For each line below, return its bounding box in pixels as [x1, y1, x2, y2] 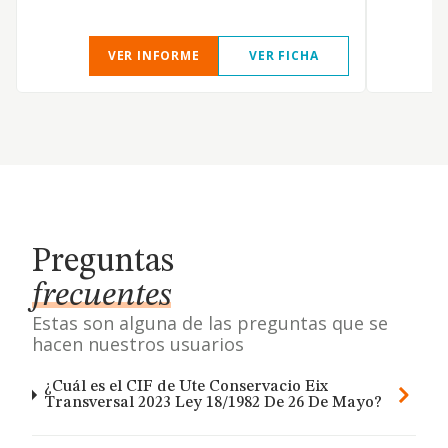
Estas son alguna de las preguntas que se [32, 311, 388, 335]
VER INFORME [107, 47, 200, 64]
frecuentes [32, 279, 171, 313]
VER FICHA [249, 47, 319, 64]
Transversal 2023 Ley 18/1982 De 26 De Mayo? [44, 395, 383, 411]
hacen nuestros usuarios [32, 332, 244, 356]
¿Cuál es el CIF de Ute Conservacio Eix [44, 379, 329, 395]
